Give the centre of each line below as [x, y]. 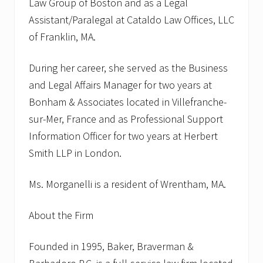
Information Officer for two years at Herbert [123, 136]
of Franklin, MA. [62, 37]
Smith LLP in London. [75, 153]
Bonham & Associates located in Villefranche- [128, 102]
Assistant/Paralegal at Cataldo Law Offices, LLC [131, 20]
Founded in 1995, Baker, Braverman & [111, 247]
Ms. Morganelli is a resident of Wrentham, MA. [127, 184]
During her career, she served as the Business [128, 68]
